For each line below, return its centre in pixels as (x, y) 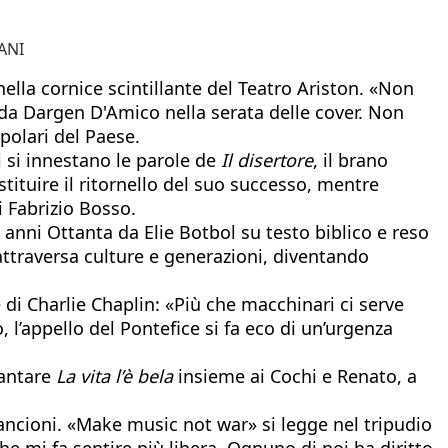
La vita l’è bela (114, 375)
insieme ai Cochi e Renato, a (295, 375)
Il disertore (267, 159)
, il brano (350, 159)
